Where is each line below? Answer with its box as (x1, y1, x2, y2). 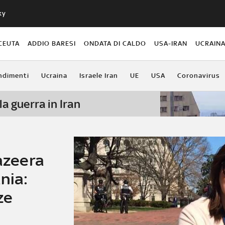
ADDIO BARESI (27, 39, 76, 47)
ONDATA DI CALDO (84, 39, 147, 47)
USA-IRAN (154, 39, 188, 47)
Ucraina (41, 71, 67, 79)
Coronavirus (177, 71, 220, 79)
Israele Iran (79, 71, 118, 79)
